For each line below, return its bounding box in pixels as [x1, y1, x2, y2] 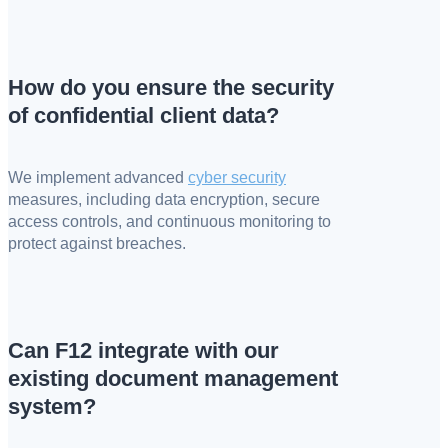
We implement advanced [8, 168, 188, 186]
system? [8, 394, 96, 420]
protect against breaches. [8, 234, 186, 252]
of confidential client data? [8, 102, 279, 128]
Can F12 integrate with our [8, 338, 279, 364]
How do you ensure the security [8, 74, 334, 100]
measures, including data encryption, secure [8, 190, 320, 208]
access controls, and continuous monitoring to [8, 212, 331, 230]
